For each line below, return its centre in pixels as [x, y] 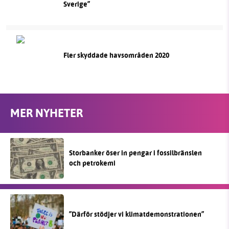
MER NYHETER [47, 113]
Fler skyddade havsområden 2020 [116, 55]
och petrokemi [92, 163]
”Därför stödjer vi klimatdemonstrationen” [136, 214]
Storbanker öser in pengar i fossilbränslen [135, 153]
